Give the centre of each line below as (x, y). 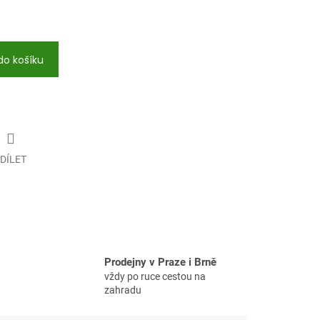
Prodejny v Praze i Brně (160, 262)
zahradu (122, 290)
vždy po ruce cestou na (155, 277)
